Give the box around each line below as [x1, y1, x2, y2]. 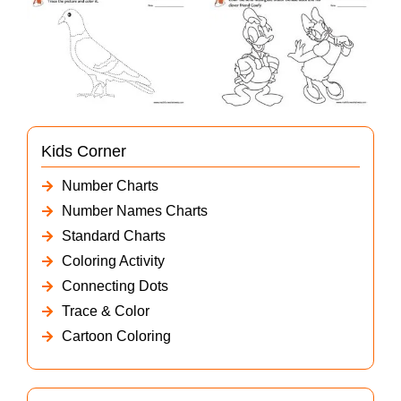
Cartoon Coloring [61, 328, 171, 345]
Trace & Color [61, 303, 149, 320]
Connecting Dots [61, 278, 168, 294]
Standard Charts [61, 228, 166, 244]
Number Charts [61, 178, 158, 194]
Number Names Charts [61, 203, 208, 219]
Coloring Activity [61, 253, 165, 269]
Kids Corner [41, 142, 126, 161]
